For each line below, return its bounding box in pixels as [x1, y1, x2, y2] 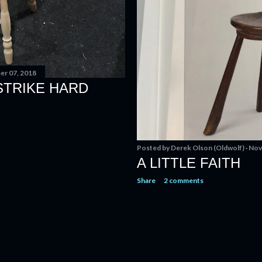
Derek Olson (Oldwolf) [171, 143, 244, 152]
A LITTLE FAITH [137, 155, 240, 171]
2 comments [164, 176, 204, 185]
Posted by [137, 143, 171, 152]
